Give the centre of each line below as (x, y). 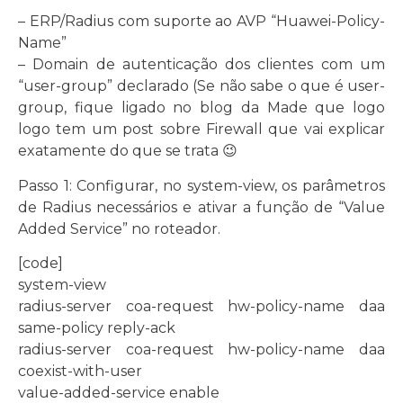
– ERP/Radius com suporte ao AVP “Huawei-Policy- (201, 22)
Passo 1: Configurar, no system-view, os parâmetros (201, 185)
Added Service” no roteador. (119, 228)
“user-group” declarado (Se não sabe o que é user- (201, 86)
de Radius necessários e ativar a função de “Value (201, 207)
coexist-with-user (80, 371)
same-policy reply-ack (97, 327)
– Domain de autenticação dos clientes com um (201, 65)
